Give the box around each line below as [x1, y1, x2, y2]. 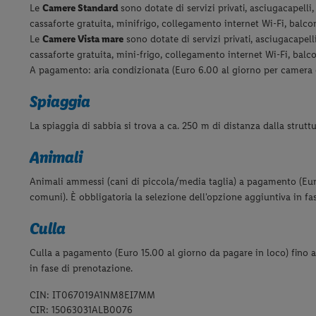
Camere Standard [42, 1, 121, 14]
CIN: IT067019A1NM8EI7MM [30, 288, 155, 301]
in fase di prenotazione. [30, 262, 133, 274]
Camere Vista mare [42, 32, 123, 45]
